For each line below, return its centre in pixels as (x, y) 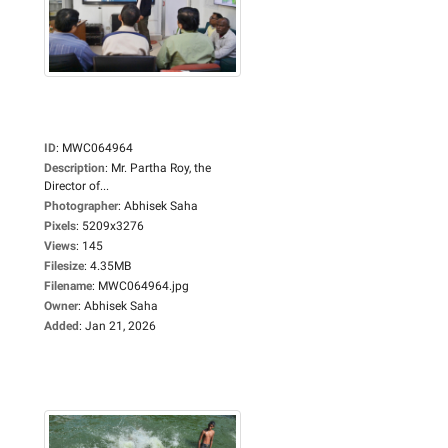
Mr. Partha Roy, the (161, 167)
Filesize (64, 265)
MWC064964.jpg (143, 285)
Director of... (76, 185)
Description (74, 167)
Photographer (81, 205)
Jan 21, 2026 (120, 325)
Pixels (60, 225)
